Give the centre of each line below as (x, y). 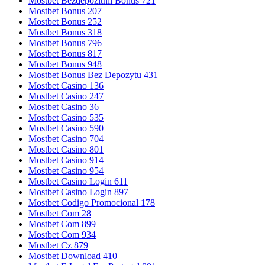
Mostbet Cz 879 (58, 245)
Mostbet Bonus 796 (65, 43)
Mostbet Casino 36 (64, 107)
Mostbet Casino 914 (66, 160)
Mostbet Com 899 (62, 224)
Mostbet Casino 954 (66, 171)
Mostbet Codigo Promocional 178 (92, 203)
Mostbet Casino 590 (66, 128)
